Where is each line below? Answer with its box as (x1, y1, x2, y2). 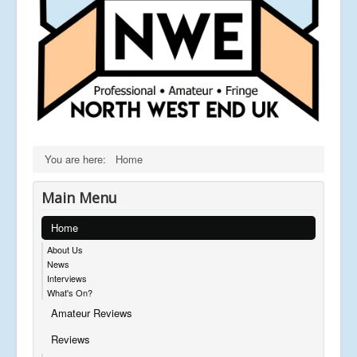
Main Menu (41, 188, 117, 208)
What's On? (47, 286, 92, 300)
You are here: (45, 151, 112, 167)
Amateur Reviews (51, 305, 132, 321)
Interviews (47, 272, 87, 285)
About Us (47, 243, 83, 257)
